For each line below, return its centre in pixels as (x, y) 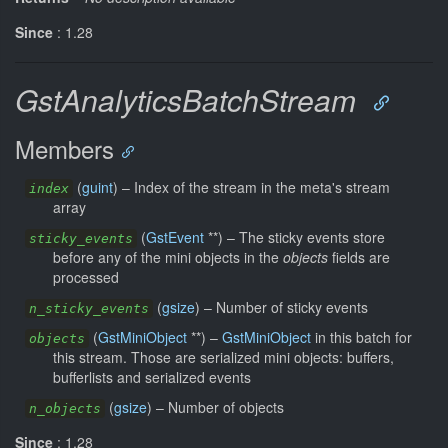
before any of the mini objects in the (168, 256)
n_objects (65, 408)
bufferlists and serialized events (152, 376)
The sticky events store (312, 236)
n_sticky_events (89, 308)
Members (64, 148)
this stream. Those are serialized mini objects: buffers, (223, 356)
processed (86, 276)
